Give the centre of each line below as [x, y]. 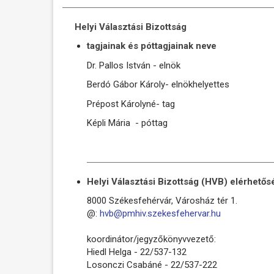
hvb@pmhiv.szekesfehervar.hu [160, 213]
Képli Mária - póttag [127, 123]
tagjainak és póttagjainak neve [152, 46]
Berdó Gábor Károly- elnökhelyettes [158, 84]
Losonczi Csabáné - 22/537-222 [152, 265]
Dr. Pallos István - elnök [134, 65]
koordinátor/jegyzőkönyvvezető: [151, 239]
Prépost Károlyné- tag [131, 104]
